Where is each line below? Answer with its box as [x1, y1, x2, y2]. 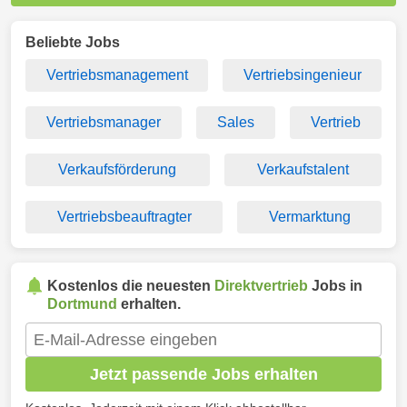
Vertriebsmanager [46, 114, 161, 130]
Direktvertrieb [214, 278, 308, 293]
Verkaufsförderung [58, 162, 177, 177]
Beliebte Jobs [25, 35, 120, 50]
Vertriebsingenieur [243, 67, 362, 83]
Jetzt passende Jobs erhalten [89, 364, 318, 383]
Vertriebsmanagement [45, 67, 188, 83]
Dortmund [47, 296, 117, 312]
